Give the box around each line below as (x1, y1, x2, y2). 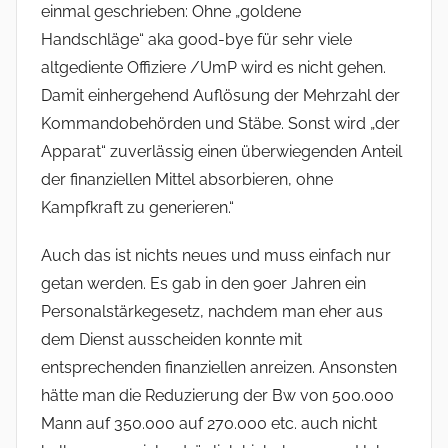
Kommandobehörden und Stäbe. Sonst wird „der (41, 114, 400, 134)
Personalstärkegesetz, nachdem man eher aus (41, 302, 383, 322)
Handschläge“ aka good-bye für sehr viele (41, 30, 352, 50)
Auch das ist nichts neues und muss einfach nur (41, 246, 391, 266)
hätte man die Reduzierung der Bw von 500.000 (41, 386, 394, 406)
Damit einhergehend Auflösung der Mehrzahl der (41, 86, 400, 106)
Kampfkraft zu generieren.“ (41, 198, 234, 218)
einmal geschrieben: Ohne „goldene (41, 2, 301, 22)
